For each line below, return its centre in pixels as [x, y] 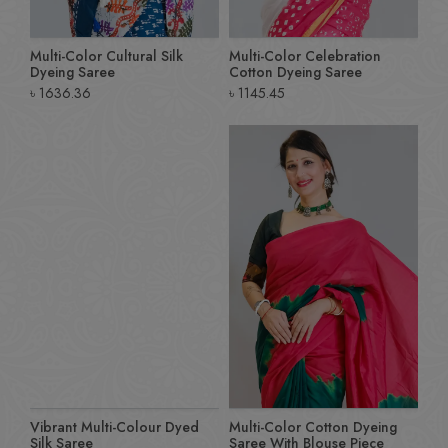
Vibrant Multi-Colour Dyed [114, 427]
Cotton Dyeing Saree [295, 71]
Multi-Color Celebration [305, 55]
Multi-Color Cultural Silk [106, 55]
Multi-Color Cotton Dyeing [313, 427]
